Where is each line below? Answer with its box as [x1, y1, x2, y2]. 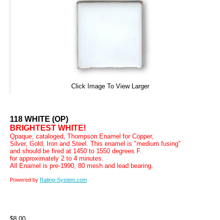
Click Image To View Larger [71, 82, 149, 90]
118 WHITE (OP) [10, 114, 68, 123]
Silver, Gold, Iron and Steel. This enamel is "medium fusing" [10, 139, 181, 147]
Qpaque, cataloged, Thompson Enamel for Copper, [10, 132, 154, 140]
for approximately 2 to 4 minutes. [10, 154, 104, 162]
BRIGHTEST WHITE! [10, 123, 86, 132]
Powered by [10, 176, 40, 183]
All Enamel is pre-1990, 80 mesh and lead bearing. [10, 162, 153, 169]
